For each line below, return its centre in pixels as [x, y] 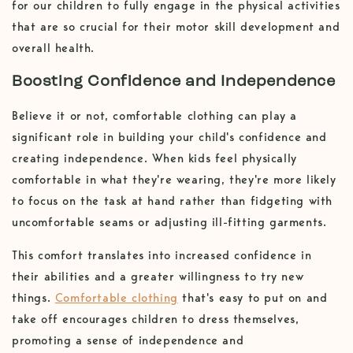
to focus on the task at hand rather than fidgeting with [173, 201]
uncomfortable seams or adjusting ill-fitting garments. [169, 223]
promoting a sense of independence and [128, 341]
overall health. [53, 48]
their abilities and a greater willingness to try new [158, 277]
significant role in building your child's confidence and [169, 137]
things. [33, 298]
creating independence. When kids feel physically [154, 159]
